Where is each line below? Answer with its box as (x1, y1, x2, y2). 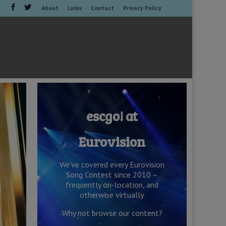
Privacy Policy (123, 4, 162, 12)
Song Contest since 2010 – (66, 169, 158, 180)
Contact (91, 4, 115, 12)
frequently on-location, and (66, 179, 159, 190)
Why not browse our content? (62, 207, 162, 218)
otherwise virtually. (79, 189, 145, 200)
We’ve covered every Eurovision (60, 159, 165, 169)
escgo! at (86, 106, 138, 125)
